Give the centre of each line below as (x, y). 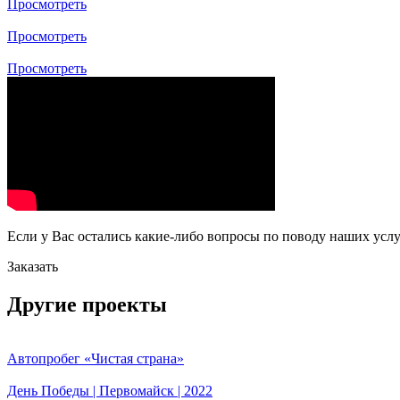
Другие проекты (87, 304)
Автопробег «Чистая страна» (96, 358)
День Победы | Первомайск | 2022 (110, 390)
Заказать (33, 266)
